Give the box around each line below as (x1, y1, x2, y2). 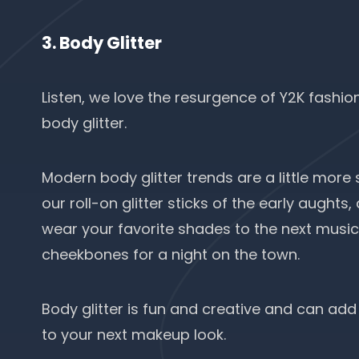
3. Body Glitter (42, 31, 162, 54)
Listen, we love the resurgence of (42, 87, 280, 107)
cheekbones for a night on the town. (42, 244, 304, 264)
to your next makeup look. (42, 325, 226, 345)
